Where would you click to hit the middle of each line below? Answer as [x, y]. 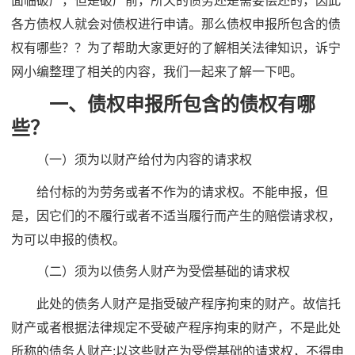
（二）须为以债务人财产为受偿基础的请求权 [151, 271]
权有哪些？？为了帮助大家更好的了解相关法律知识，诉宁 [176, 48]
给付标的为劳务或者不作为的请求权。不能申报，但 [170, 192]
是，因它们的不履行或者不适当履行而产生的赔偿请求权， [176, 216]
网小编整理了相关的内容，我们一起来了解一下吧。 [157, 72]
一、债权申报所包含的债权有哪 [163, 104]
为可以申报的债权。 [68, 239]
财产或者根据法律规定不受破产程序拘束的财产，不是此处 [176, 327]
